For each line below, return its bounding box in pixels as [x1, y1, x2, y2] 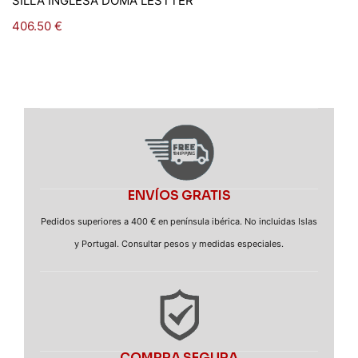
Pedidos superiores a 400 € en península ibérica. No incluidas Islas [41, 215, 317, 227]
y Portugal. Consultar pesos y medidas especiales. [74, 237, 284, 249]
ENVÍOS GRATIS [127, 186, 231, 204]
